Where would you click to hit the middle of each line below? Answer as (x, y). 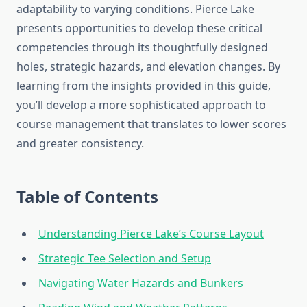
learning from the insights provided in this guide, (144, 86)
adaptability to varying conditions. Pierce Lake (135, 9)
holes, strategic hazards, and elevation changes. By (148, 67)
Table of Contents (87, 197)
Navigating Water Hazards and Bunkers (141, 283)
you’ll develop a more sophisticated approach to (141, 105)
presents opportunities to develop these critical (139, 28)
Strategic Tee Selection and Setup (125, 259)
